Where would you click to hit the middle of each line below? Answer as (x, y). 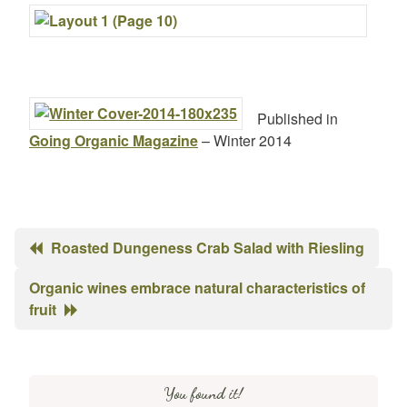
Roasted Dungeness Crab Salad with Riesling (208, 248)
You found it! (203, 392)
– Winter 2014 (245, 141)
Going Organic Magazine (114, 141)
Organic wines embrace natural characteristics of (197, 287)
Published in (291, 119)
